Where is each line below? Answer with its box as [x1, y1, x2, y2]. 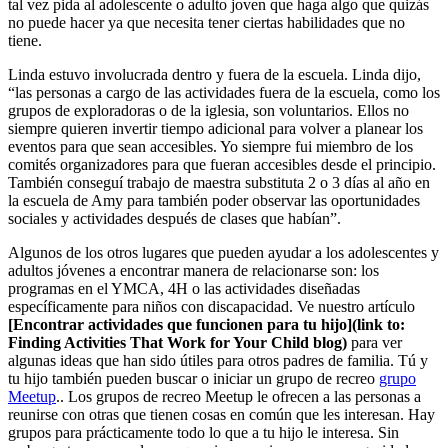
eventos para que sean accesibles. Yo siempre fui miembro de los [8, 137, 413, 155]
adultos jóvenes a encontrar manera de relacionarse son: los [8, 261, 379, 279]
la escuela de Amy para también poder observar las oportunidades [8, 191, 420, 209]
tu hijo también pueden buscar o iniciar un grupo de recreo [8, 369, 379, 387]
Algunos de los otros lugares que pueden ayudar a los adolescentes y [8, 243, 439, 261]
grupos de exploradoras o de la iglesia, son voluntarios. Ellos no [8, 101, 409, 119]
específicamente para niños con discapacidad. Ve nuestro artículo [8, 297, 415, 315]
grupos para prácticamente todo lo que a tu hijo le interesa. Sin [8, 423, 399, 441]
